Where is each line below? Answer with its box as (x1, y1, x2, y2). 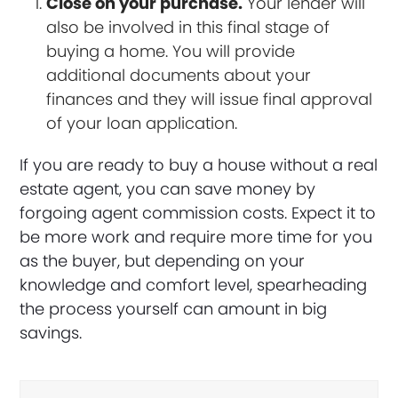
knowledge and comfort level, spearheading (20, 273, 368, 296)
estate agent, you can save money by (20, 177, 316, 200)
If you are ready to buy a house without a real (20, 153, 378, 176)
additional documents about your (46, 63, 312, 86)
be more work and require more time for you (20, 225, 373, 248)
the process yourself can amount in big (20, 297, 328, 320)
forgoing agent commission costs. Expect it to (20, 201, 377, 224)
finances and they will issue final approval (46, 87, 373, 110)
